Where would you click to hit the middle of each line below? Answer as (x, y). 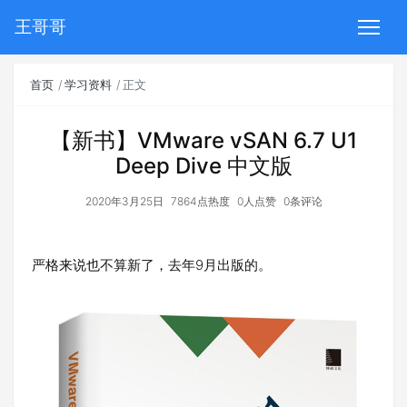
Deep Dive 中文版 (203, 166)
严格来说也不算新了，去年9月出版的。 (152, 265)
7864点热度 (200, 201)
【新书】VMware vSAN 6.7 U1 (203, 140)
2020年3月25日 (124, 201)
